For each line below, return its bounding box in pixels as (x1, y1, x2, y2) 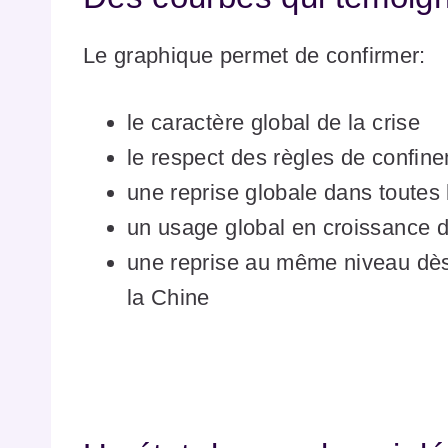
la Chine (127, 284, 210, 310)
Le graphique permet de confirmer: (83, 42, 426, 68)
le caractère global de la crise (127, 109, 420, 135)
